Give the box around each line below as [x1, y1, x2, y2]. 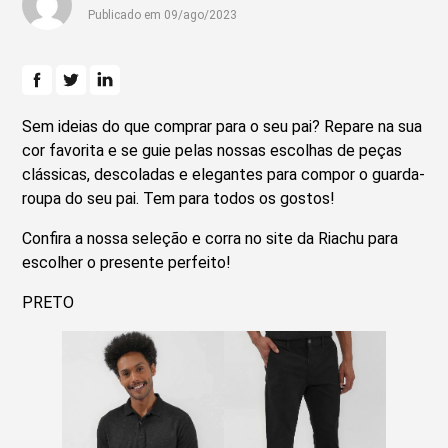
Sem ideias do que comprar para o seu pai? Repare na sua [22, 117, 423, 137]
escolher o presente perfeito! [22, 253, 232, 273]
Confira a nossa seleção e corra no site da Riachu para [22, 229, 399, 249]
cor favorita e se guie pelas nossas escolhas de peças [22, 141, 403, 161]
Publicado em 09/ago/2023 [88, 8, 238, 23]
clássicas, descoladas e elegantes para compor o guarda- [22, 165, 426, 185]
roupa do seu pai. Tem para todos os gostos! [22, 189, 336, 209]
